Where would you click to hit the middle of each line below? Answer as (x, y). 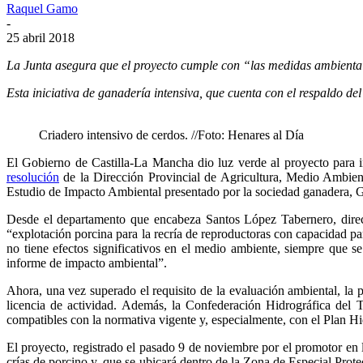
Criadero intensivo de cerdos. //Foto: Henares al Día (171, 135)
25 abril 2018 (41, 37)
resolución (33, 177)
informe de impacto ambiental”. (87, 263)
